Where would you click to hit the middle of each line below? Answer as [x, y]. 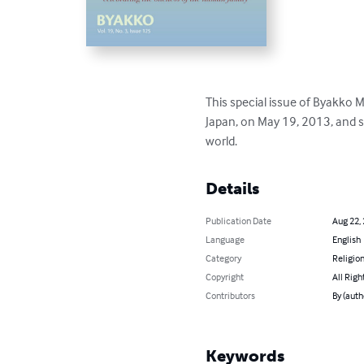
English [346, 239]
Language [225, 239]
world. [222, 140]
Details [233, 188]
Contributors [231, 295]
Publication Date [239, 220]
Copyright [225, 276]
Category [224, 258]
